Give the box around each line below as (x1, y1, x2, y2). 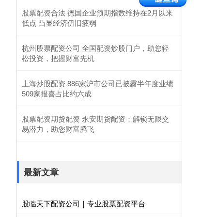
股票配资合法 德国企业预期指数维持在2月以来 (22, 7, 173, 17)
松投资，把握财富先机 (22, 52, 94, 63)
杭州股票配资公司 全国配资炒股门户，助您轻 (22, 42, 169, 53)
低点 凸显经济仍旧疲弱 (22, 17, 96, 28)
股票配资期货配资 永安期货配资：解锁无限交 (22, 113, 169, 124)
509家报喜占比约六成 (22, 88, 92, 98)
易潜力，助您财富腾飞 (22, 123, 94, 134)
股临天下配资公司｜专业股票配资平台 (22, 198, 145, 208)
